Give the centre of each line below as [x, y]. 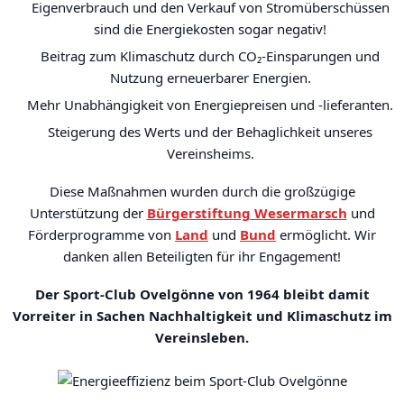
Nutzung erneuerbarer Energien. [210, 78]
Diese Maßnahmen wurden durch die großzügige [202, 191]
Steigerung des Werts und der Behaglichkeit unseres [210, 132]
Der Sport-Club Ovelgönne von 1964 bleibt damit [202, 294]
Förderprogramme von [101, 234]
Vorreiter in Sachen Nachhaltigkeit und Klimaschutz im [202, 316]
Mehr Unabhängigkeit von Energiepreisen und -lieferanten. [210, 105]
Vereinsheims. [210, 153]
